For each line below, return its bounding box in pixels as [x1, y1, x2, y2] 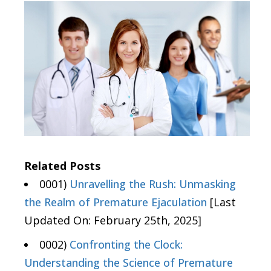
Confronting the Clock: [70, 237, 183, 252]
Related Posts [24, 158, 100, 174]
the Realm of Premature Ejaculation [24, 195, 207, 210]
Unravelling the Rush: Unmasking [70, 177, 236, 192]
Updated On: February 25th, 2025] [24, 213, 201, 228]
